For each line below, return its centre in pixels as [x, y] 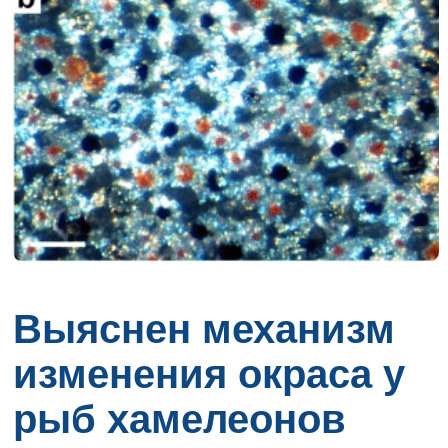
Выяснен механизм [204, 329]
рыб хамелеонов [180, 419]
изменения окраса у [209, 374]
